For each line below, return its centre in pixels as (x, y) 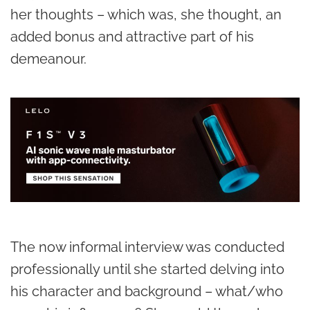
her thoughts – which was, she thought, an (146, 15)
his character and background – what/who (147, 291)
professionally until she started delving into (147, 269)
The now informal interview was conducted (147, 247)
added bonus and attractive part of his (132, 37)
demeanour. (48, 59)
